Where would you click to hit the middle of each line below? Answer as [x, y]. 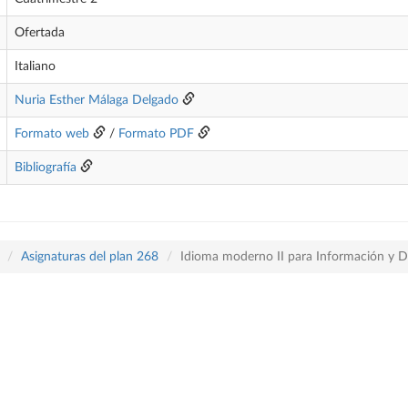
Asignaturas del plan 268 [90, 257]
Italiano [35, 66]
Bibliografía [46, 168]
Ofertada [40, 33]
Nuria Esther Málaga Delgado [97, 100]
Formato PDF [156, 134]
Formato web [52, 134]
